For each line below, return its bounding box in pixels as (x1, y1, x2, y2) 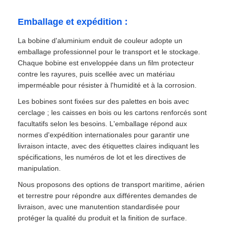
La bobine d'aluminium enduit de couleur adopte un (18, 36, 183, 45)
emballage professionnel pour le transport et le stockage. (18, 47, 201, 56)
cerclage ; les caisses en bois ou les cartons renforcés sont (18, 108, 207, 117)
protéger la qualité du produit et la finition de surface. (18, 213, 187, 222)
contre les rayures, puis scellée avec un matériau (18, 69, 175, 78)
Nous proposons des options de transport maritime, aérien (18, 180, 205, 188)
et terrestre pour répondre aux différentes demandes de (18, 191, 198, 200)
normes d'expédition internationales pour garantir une (18, 130, 190, 139)
